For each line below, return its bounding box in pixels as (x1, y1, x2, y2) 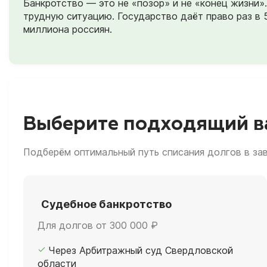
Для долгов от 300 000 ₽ (38, 219, 158, 232)
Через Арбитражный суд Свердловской (48, 244, 233, 257)
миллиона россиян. (23, 23, 112, 35)
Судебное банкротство (41, 198, 172, 211)
